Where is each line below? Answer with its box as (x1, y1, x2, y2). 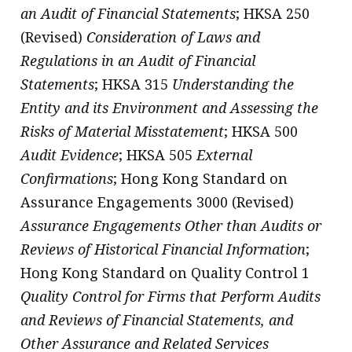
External (196, 145, 253, 164)
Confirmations (20, 168, 114, 188)
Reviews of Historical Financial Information (20, 239, 306, 258)
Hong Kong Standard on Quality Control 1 (20, 262, 310, 282)
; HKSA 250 (236, 3, 310, 23)
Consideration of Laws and (86, 27, 261, 46)
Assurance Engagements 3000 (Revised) (20, 192, 295, 211)
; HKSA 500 (224, 121, 299, 141)
